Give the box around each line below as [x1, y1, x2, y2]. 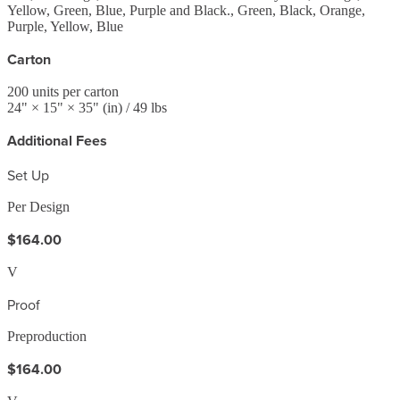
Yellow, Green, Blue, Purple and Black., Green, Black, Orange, [7, 2, 365, 18]
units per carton [29, 83, 119, 99]
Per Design [7, 198, 70, 214]
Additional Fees [7, 129, 107, 151]
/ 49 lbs [122, 99, 167, 115]
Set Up [7, 164, 49, 185]
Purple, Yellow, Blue [7, 18, 123, 34]
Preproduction [7, 328, 87, 344]
